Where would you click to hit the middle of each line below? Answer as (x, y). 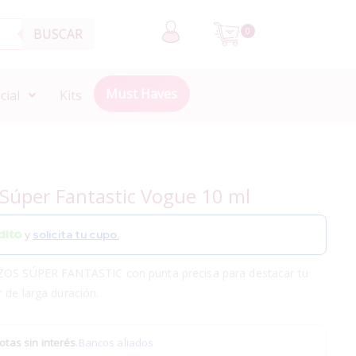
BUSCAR (58, 35)
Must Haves (142, 93)
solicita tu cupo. (76, 235)
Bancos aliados (116, 342)
